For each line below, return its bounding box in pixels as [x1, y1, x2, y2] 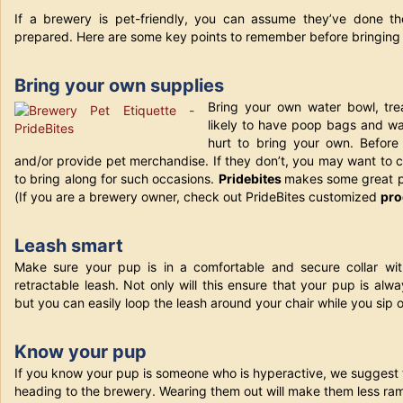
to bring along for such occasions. [14, 171, 219, 186]
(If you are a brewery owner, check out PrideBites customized [14, 189, 381, 204]
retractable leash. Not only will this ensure [14, 277, 273, 292]
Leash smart [14, 235, 123, 256]
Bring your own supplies [14, 75, 224, 96]
